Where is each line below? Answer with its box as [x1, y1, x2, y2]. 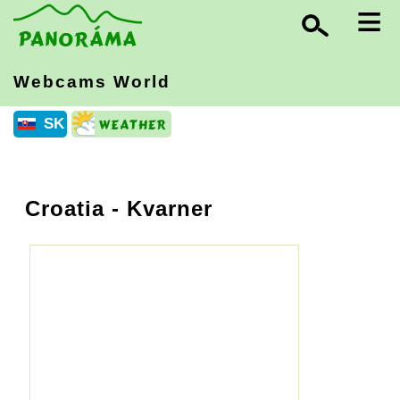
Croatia [24, 196, 104, 221]
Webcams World [13, 72, 171, 91]
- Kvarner [104, 196, 212, 221]
